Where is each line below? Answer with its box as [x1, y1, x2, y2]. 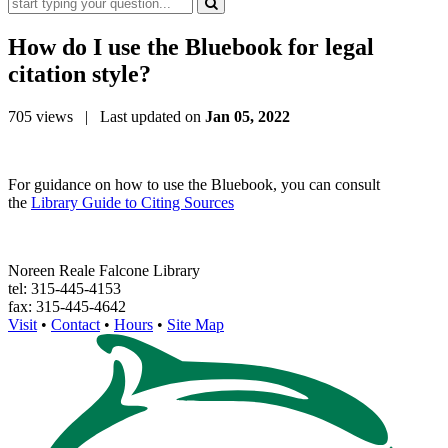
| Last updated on [73, 107, 205, 125]
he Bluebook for [155, 33, 325, 60]
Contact [51, 315, 100, 333]
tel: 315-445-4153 [8, 279, 121, 297]
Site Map [167, 315, 224, 333]
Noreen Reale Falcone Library [8, 261, 200, 279]
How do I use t [8, 33, 155, 60]
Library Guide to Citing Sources [31, 193, 234, 211]
